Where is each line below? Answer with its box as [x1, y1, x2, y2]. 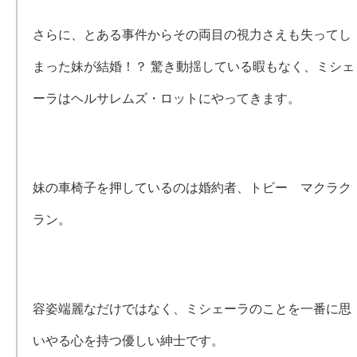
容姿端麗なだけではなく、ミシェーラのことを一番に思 [33, 302, 352, 316]
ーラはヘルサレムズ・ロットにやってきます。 [33, 92, 301, 105]
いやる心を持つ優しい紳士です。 [33, 334, 225, 347]
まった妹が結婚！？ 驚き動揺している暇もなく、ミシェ [33, 60, 355, 73]
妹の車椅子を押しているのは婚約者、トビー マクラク [33, 181, 352, 194]
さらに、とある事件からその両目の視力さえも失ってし [33, 28, 352, 41]
